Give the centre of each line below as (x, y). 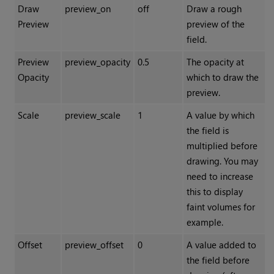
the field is (207, 131)
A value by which (220, 115)
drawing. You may (222, 161)
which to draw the (222, 77)
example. (205, 222)
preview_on (87, 9)
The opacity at (215, 62)
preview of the (215, 24)
